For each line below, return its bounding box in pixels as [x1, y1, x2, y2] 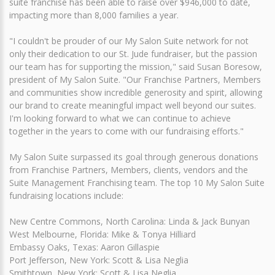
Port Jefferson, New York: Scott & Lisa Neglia [9, 254, 188, 266]
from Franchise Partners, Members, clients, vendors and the [9, 164, 248, 176]
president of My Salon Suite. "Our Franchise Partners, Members [9, 74, 261, 85]
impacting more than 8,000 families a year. [9, 9, 179, 21]
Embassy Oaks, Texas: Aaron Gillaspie [9, 241, 160, 253]
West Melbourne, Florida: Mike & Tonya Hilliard [9, 228, 196, 240]
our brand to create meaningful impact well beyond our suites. [9, 99, 256, 111]
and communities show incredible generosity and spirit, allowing [9, 87, 262, 98]
